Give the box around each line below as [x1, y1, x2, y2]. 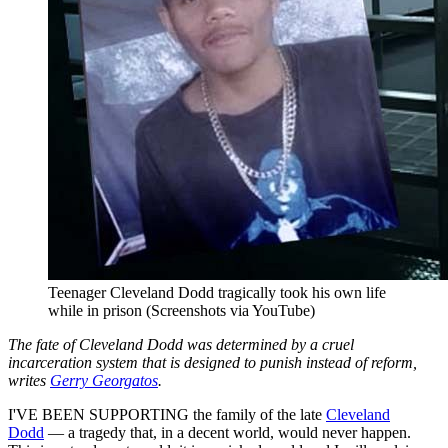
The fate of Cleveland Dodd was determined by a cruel [8, 335, 354, 353]
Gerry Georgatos [50, 371, 158, 389]
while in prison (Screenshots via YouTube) [48, 301, 315, 319]
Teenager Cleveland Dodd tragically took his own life [48, 283, 386, 301]
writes [8, 371, 50, 389]
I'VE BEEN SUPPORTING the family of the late [8, 405, 326, 423]
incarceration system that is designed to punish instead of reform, [8, 353, 417, 371]
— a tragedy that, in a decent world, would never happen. [44, 423, 411, 441]
